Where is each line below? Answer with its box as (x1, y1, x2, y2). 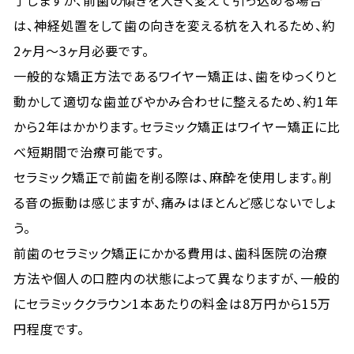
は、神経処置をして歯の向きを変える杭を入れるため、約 (13, 16, 336, 35)
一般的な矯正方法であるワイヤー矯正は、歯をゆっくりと (13, 66, 337, 85)
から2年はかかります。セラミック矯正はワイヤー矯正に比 (13, 117, 341, 136)
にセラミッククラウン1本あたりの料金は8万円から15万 (13, 294, 331, 313)
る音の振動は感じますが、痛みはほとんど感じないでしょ (13, 193, 336, 212)
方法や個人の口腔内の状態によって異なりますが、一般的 (13, 269, 341, 288)
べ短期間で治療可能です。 (13, 142, 164, 161)
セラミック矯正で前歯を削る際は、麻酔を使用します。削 (13, 168, 332, 186)
